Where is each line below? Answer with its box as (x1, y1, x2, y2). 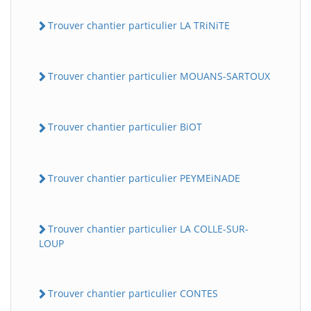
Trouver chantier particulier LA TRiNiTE (48, 18, 230, 32)
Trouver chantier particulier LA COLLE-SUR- (48, 221, 249, 235)
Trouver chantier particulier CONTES (48, 287, 218, 301)
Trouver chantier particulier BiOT (48, 120, 202, 134)
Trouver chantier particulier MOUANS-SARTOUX (48, 69, 270, 83)
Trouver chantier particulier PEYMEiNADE (48, 171, 240, 185)
